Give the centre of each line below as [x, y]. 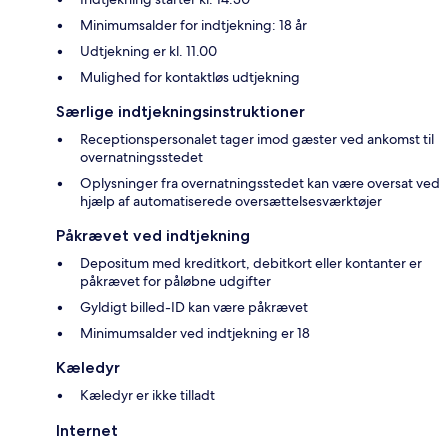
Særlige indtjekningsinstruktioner [180, 112]
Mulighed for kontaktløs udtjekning [190, 77]
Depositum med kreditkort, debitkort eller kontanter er [251, 263]
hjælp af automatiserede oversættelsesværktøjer [231, 201]
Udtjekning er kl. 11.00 [148, 51]
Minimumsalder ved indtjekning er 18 [195, 333]
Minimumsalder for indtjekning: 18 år [193, 25]
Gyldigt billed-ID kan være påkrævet [194, 307]
